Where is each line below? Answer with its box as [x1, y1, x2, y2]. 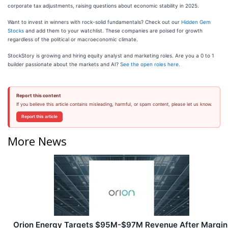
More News [8, 133, 67, 149]
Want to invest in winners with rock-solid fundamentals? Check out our [8, 19, 181, 25]
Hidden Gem [181, 19, 211, 25]
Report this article [21, 114, 58, 120]
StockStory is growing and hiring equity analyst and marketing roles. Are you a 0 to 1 [8, 52, 214, 59]
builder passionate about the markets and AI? [8, 61, 120, 68]
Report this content [16, 93, 61, 99]
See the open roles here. [120, 61, 180, 68]
